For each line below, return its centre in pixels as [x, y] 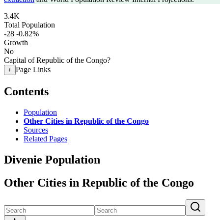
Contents [26, 91]
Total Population [29, 25]
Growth [16, 42]
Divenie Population [52, 159]
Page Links [33, 69]
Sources [36, 130]
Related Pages [45, 138]
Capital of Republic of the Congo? [57, 60]
